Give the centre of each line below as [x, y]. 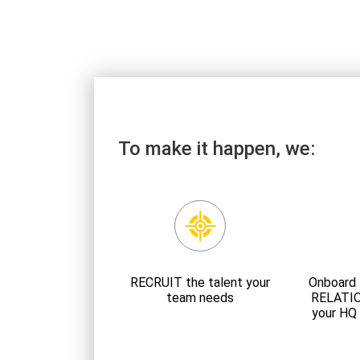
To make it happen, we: [217, 149]
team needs [200, 298]
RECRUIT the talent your [200, 282]
